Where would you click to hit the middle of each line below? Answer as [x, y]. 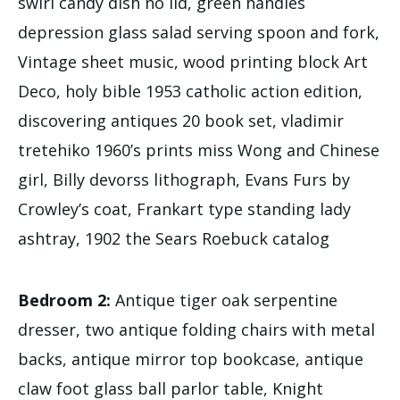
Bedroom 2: [64, 300]
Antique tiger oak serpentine [224, 300]
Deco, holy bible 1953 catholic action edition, [190, 91]
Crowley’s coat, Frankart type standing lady [184, 208]
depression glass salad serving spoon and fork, [199, 32]
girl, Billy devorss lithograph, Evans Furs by [184, 179]
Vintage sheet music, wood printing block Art [193, 61]
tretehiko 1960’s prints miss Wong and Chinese [199, 150]
